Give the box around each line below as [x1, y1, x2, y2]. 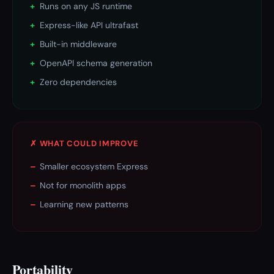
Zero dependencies [40, 76, 117, 87]
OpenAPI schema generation [40, 57, 152, 68]
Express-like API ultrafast [40, 20, 138, 31]
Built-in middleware [40, 39, 117, 50]
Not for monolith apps [40, 180, 126, 191]
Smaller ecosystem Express [40, 161, 148, 172]
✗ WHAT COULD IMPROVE [30, 138, 139, 149]
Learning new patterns [40, 199, 128, 210]
